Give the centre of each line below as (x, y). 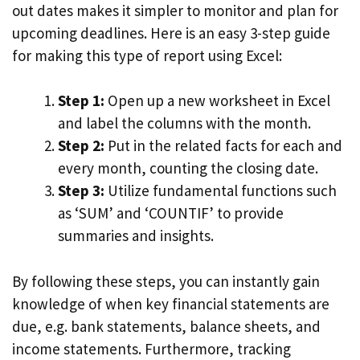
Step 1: (81, 100)
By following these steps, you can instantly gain (166, 281)
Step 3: (81, 190)
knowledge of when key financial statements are (171, 303)
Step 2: (81, 145)
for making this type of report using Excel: (147, 55)
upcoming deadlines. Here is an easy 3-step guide (171, 33)
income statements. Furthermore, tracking (151, 348)
